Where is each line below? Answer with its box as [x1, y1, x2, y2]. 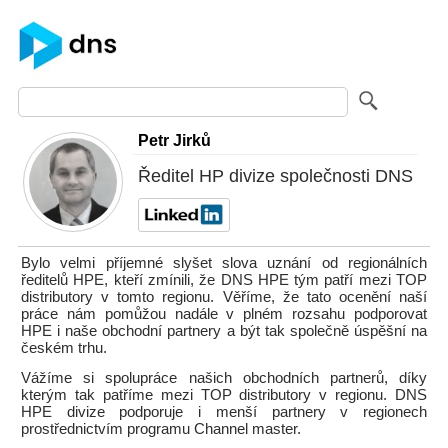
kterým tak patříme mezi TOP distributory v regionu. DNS [21, 387, 427, 403]
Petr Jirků [138, 131, 211, 149]
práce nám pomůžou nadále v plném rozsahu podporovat [21, 306, 427, 322]
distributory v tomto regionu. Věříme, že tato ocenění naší [21, 289, 427, 305]
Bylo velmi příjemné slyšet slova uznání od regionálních [21, 255, 427, 271]
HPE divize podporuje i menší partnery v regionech [21, 404, 427, 420]
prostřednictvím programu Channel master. [21, 421, 301, 437]
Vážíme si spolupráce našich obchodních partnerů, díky [21, 370, 427, 386]
